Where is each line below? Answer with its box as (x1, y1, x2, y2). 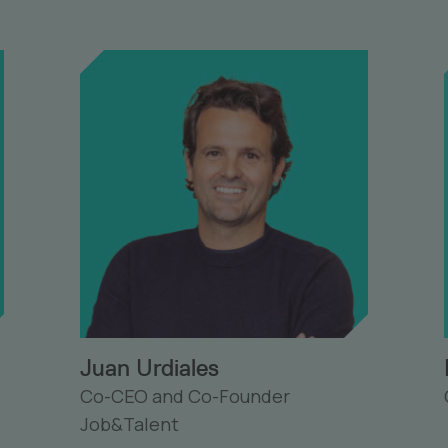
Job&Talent (80, 412, 179, 436)
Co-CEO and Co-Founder (80, 384, 290, 408)
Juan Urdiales (80, 353, 219, 382)
